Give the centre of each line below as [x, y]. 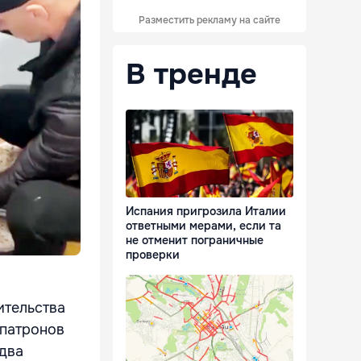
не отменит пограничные [195, 241]
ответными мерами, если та [203, 226]
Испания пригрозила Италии [206, 212]
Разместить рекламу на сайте [210, 20]
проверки [153, 255]
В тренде [191, 74]
